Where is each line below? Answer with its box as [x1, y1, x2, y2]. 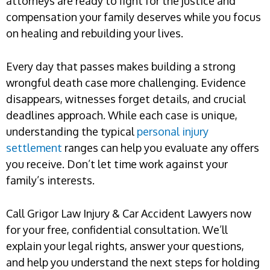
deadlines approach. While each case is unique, [6, 108, 237, 122]
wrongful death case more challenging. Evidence [6, 75, 246, 89]
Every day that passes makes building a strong [6, 59, 236, 73]
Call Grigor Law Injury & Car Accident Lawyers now [6, 206, 251, 220]
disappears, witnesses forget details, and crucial [6, 92, 246, 105]
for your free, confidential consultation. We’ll [6, 222, 228, 236]
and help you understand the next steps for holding [6, 255, 260, 269]
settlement [6, 140, 62, 154]
